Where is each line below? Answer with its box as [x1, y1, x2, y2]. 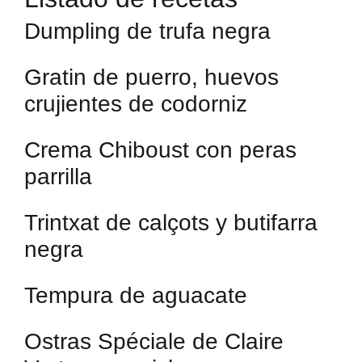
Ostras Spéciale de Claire [24, 329, 284, 354]
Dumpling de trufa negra [24, 19, 271, 44]
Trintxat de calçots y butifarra [24, 210, 318, 235]
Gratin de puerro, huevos [24, 65, 279, 90]
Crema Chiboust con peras [24, 137, 297, 162]
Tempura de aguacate [24, 283, 247, 308]
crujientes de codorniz [24, 91, 247, 116]
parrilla [24, 164, 92, 189]
